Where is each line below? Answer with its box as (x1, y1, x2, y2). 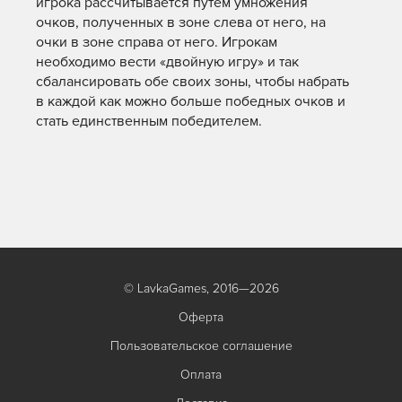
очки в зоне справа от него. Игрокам (36, 33, 277, 51)
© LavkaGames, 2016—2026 (123, 281, 279, 296)
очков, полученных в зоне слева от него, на (36, 13, 326, 31)
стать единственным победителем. (36, 112, 262, 130)
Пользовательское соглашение (109, 338, 293, 354)
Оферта (179, 310, 223, 325)
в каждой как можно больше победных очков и (36, 92, 345, 110)
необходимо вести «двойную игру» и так (36, 53, 299, 71)
